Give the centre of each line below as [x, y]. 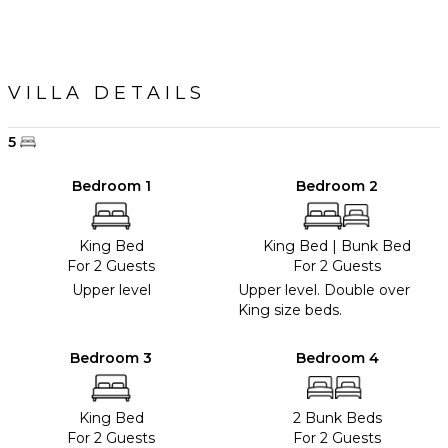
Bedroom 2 [337, 185]
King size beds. [290, 309]
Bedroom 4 [337, 357]
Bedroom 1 [111, 185]
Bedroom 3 [111, 357]
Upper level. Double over [324, 289]
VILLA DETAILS [107, 92]
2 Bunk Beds [337, 417]
